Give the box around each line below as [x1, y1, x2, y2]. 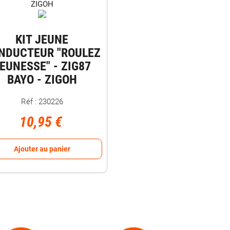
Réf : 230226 [21, 97, 63, 106]
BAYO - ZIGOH [7, 72, 77, 87]
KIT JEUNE [15, 32, 68, 47]
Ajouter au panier [13, 145, 70, 153]
